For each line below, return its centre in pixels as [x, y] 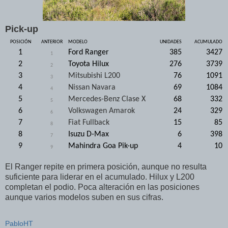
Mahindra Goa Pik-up [103, 146]
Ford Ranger [89, 52]
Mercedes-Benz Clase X [107, 99]
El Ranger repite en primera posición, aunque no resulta [106, 166]
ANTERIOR [52, 42]
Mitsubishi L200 [94, 76]
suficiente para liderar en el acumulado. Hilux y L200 [100, 177]
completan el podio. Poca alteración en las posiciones [102, 187]
